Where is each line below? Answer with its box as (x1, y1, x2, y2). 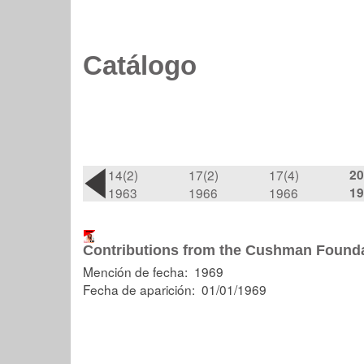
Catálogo (83, 51, 197, 80)
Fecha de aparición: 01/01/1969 (83, 280, 266, 298)
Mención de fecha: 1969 (83, 262, 223, 280)
